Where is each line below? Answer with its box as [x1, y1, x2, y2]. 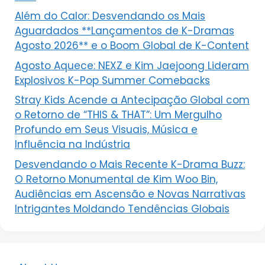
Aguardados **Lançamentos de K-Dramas [15, 24, 234, 38]
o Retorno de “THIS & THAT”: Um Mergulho [15, 108, 222, 122]
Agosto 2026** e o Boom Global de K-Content [15, 38, 249, 53]
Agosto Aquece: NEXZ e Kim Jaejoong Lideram [15, 58, 249, 73]
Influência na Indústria [15, 137, 130, 152]
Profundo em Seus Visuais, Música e [15, 122, 198, 137]
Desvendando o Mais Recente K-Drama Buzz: [15, 157, 245, 172]
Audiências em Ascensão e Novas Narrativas [15, 186, 245, 201]
